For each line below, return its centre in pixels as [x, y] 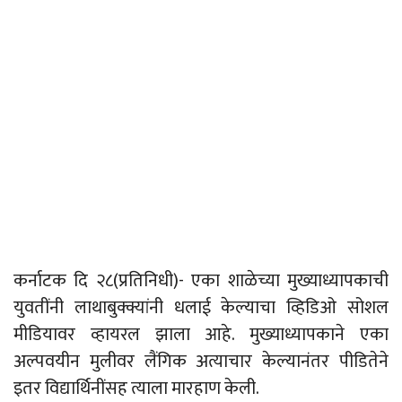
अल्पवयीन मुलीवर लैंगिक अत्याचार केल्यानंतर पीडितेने [201, 362]
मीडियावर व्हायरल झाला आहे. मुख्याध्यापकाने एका [201, 335]
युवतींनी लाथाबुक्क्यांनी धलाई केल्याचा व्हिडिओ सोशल [201, 308]
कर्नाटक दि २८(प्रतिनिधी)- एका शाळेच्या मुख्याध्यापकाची [201, 281]
